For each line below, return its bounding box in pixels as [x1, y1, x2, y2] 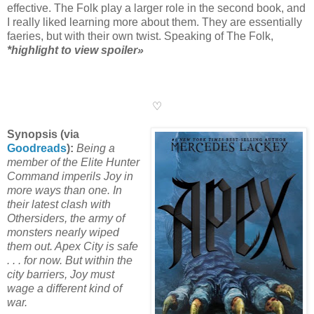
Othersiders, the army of [7, 212, 125, 225]
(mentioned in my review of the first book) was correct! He [7, 58, 289, 71]
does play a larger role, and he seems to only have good [7, 72, 285, 85]
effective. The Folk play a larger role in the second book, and [7, 2, 306, 15]
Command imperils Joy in [7, 170, 133, 183]
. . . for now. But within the [7, 254, 132, 267]
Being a [76, 142, 115, 155]
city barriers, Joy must [7, 268, 114, 281]
